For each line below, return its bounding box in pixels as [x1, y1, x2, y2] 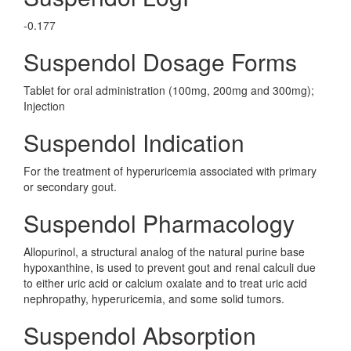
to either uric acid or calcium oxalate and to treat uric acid [24, 275, 307, 291]
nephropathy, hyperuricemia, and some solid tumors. [24, 291, 284, 306]
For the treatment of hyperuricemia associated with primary [24, 163, 317, 179]
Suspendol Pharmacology [24, 206, 295, 240]
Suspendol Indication [24, 125, 244, 159]
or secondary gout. [24, 179, 117, 194]
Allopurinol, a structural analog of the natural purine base [24, 244, 305, 259]
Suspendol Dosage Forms [24, 45, 297, 78]
